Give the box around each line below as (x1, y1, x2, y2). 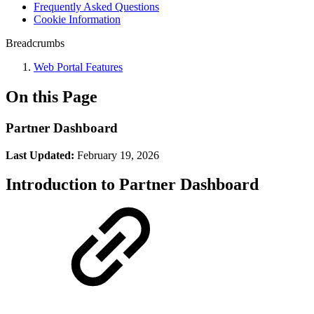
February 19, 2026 (74, 149, 159, 161)
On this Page (6, 87, 97, 106)
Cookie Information (34, 13, 121, 25)
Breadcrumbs (6, 37, 64, 49)
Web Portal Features (34, 61, 123, 73)
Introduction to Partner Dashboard (6, 175, 259, 194)
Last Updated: (6, 149, 74, 161)
